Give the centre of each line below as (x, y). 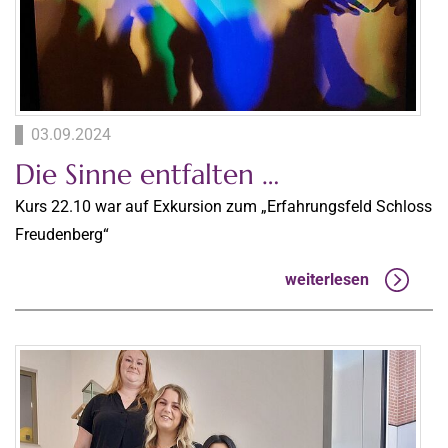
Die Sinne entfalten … (147, 175)
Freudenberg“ (62, 235)
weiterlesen (327, 279)
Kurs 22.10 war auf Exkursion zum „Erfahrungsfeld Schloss (223, 207)
